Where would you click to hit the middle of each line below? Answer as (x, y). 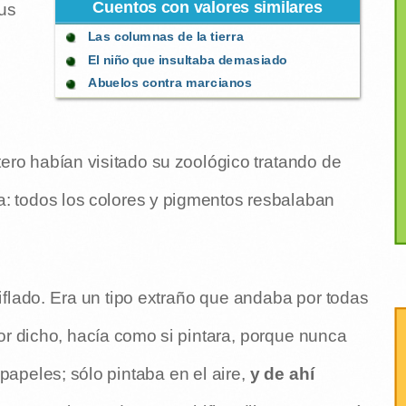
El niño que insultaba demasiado (187, 60)
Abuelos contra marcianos (169, 83)
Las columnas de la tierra (166, 37)
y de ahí (280, 374)
